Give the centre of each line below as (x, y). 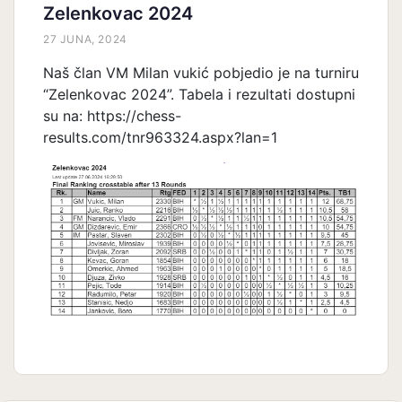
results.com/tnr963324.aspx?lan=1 (160, 137)
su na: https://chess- (112, 115)
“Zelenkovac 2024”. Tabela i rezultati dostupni (199, 94)
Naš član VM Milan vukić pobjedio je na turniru (201, 72)
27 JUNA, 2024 (85, 39)
